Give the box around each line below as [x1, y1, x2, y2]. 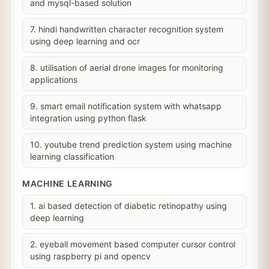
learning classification [30, 151, 114, 162]
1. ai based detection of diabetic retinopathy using [30, 201, 227, 211]
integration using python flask [30, 113, 147, 123]
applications [30, 74, 77, 85]
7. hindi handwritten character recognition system [30, 24, 223, 34]
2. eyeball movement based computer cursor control [30, 239, 235, 249]
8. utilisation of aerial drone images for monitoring [30, 62, 223, 73]
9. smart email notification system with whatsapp [30, 101, 222, 111]
